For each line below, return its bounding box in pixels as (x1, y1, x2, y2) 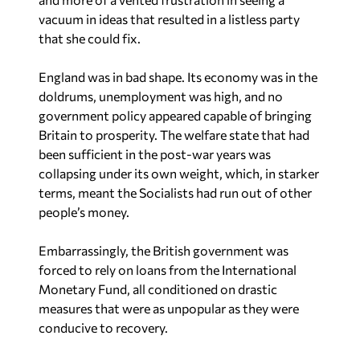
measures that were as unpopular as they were (39, 301, 299, 316)
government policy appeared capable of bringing (39, 108, 312, 123)
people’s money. (39, 204, 129, 219)
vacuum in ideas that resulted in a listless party (39, 11, 300, 27)
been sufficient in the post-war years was (39, 146, 271, 162)
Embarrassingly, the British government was (39, 243, 288, 258)
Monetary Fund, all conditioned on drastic (39, 281, 277, 297)
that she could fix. (39, 31, 141, 46)
